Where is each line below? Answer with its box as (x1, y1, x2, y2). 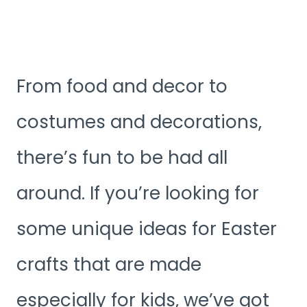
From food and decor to (16, 73, 228, 99)
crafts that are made (16, 251, 201, 277)
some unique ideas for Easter (16, 216, 277, 241)
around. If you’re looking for (16, 180, 259, 206)
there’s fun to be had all (16, 145, 228, 170)
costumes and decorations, (16, 109, 262, 134)
